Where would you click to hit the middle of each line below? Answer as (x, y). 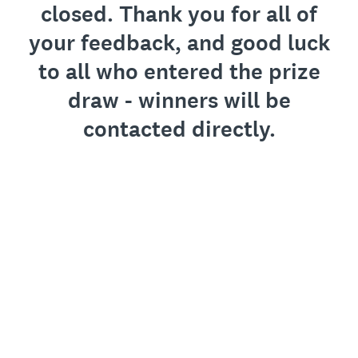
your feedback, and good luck (179, 44)
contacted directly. (179, 130)
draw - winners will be (179, 101)
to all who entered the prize (179, 72)
